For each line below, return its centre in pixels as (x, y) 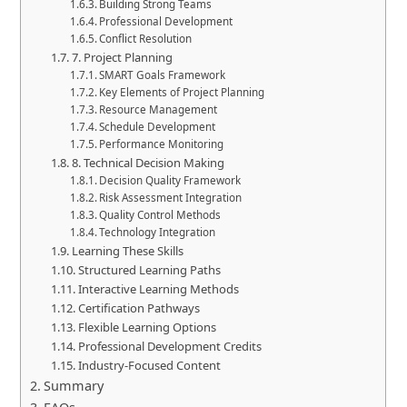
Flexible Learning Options (147, 327)
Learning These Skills (127, 251)
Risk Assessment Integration (171, 198)
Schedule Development (158, 127)
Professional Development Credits (169, 346)
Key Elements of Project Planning (182, 92)
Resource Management (159, 109)
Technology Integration (158, 232)
